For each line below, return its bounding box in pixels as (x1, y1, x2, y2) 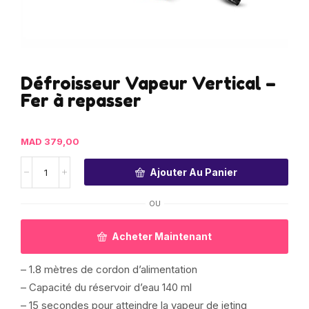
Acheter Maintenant (112, 230, 212, 242)
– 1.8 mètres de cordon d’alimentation (21, 262, 197, 276)
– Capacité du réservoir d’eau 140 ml (21, 280, 192, 294)
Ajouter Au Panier (150, 166, 238, 178)
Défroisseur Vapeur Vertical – (21, 72, 276, 94)
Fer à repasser (21, 90, 141, 111)
